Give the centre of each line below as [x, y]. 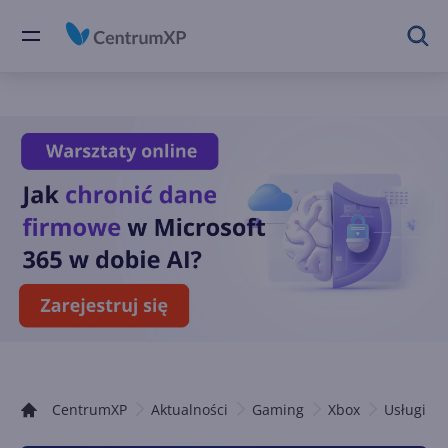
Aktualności [189, 409]
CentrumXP [89, 409]
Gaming [278, 409]
